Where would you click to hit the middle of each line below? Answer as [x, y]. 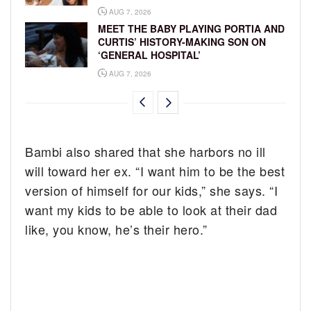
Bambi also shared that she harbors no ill [145, 152]
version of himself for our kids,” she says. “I [152, 191]
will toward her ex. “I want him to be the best [155, 171]
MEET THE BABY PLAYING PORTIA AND [191, 29]
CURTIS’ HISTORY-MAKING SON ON [182, 42]
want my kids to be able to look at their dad [151, 210]
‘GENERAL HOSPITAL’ [149, 55]
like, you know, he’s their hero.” [116, 229]
